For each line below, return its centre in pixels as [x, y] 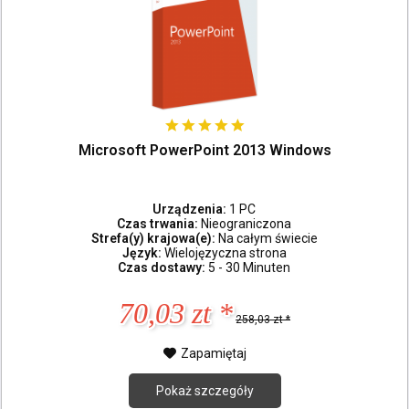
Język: [143, 252]
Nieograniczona [246, 223]
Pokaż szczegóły [204, 390]
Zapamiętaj [213, 353]
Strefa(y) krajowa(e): [154, 238]
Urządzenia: [191, 209]
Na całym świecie [267, 238]
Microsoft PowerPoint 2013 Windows [204, 151]
